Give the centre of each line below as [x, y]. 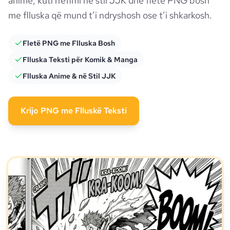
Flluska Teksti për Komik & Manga [80, 60]
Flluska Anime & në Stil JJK [69, 76]
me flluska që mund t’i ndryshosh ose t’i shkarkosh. [110, 15]
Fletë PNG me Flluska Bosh [69, 43]
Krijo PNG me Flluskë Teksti [74, 111]
